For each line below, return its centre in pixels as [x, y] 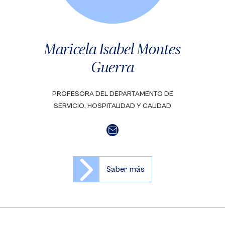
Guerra [113, 67]
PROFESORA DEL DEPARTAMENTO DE [113, 94]
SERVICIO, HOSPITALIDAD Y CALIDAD [113, 106]
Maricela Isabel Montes [113, 49]
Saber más [126, 169]
